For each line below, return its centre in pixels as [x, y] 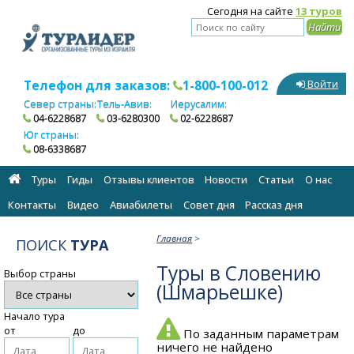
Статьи [277, 180]
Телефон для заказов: [98, 86]
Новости [226, 180]
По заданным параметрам [260, 333]
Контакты [32, 205]
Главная [175, 238]
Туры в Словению [239, 273]
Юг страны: [51, 135]
